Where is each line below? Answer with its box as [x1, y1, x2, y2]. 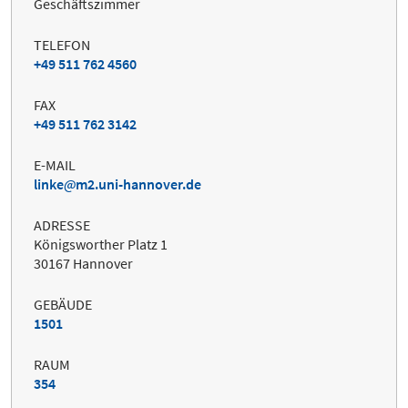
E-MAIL [34, 156, 76, 175]
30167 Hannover [34, 254, 133, 273]
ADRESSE [34, 216, 90, 235]
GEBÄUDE [34, 295, 92, 314]
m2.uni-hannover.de [76, 175, 201, 194]
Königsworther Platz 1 [34, 235, 168, 254]
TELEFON [34, 36, 90, 55]
